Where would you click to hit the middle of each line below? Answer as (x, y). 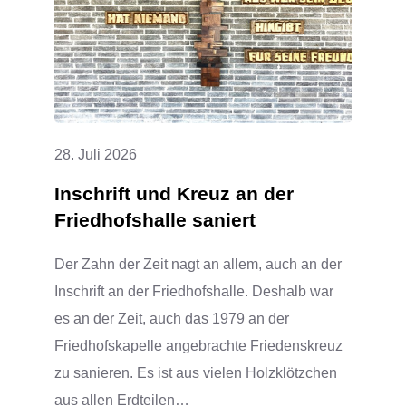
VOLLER (208, 35)
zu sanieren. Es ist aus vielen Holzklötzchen (196, 372)
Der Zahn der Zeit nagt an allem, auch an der (198, 264)
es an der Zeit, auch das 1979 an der (172, 318)
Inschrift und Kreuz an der (174, 193)
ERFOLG (209, 63)
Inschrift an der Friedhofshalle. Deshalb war (194, 291)
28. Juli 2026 (96, 154)
